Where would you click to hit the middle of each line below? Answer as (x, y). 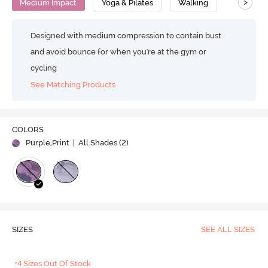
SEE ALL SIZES (228, 230)
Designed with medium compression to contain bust (126, 35)
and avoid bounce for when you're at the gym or (119, 51)
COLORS (28, 130)
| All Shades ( (96, 143)
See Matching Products (73, 85)
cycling (44, 68)
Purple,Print (47, 143)
